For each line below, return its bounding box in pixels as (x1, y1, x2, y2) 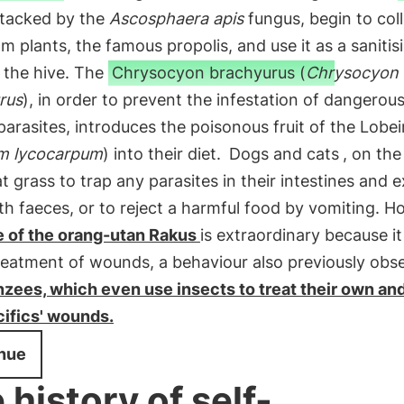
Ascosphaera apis (108, 9, 243, 28)
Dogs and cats (228, 144, 339, 163)
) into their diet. (102, 144, 225, 163)
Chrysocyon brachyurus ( (111, 63, 306, 82)
